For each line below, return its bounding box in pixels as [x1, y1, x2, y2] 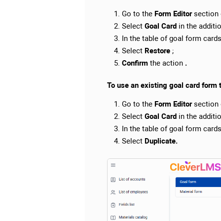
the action [148, 59, 185, 68]
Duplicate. [145, 137, 178, 146]
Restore [145, 46, 170, 56]
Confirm [122, 59, 148, 68]
